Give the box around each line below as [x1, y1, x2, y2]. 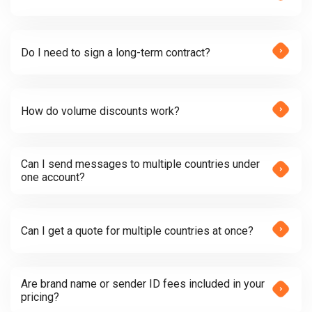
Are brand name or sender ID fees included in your [21, 277, 265, 290]
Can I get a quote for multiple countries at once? [21, 224, 253, 237]
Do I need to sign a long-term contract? [21, 45, 210, 59]
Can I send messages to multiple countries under [21, 157, 260, 171]
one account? [21, 171, 85, 184]
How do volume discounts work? [21, 104, 180, 118]
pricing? [21, 290, 59, 304]
